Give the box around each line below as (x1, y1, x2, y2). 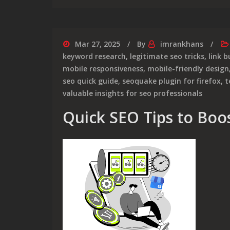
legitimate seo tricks (130, 51, 204, 61)
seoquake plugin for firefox (122, 76, 221, 86)
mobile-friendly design (147, 64, 229, 73)
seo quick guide (63, 76, 118, 86)
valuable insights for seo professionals (63, 88, 202, 98)
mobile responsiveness (63, 64, 143, 73)
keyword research (63, 51, 126, 61)
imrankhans (160, 39, 203, 49)
